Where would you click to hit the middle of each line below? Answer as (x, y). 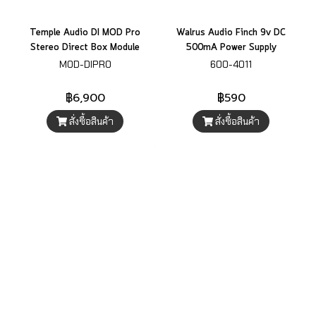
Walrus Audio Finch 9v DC (231, 33)
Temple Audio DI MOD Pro (85, 33)
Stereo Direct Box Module (85, 48)
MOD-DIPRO (85, 64)
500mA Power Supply (231, 48)
